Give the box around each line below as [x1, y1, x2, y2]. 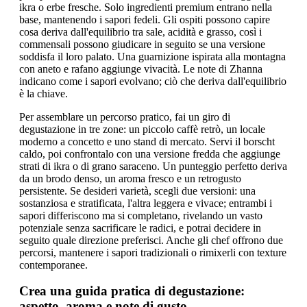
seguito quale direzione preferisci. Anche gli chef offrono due [19, 234, 283, 246]
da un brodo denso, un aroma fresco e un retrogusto [19, 172, 241, 184]
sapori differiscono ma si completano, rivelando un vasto [19, 209, 262, 221]
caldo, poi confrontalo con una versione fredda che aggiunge [19, 147, 280, 160]
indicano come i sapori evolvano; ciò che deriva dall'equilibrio [19, 75, 286, 87]
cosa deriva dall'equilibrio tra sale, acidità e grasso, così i [19, 25, 262, 38]
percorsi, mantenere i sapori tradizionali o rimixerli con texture [19, 246, 286, 258]
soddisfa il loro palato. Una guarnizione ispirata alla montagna [19, 50, 286, 62]
